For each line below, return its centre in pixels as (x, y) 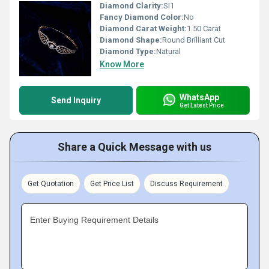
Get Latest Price (202, 105)
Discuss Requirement (186, 184)
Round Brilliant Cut (194, 40)
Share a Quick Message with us (134, 147)
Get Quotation (51, 184)
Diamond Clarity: (131, 6)
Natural (168, 51)
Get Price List (112, 184)
